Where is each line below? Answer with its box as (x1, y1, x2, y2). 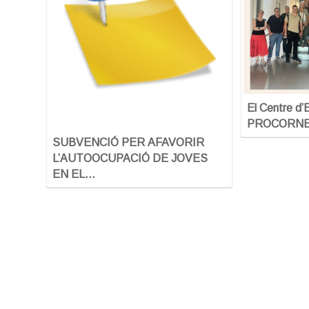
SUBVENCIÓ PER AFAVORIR (52, 137, 204, 149)
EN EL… (52, 168, 95, 181)
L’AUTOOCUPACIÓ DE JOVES (52, 152, 208, 165)
